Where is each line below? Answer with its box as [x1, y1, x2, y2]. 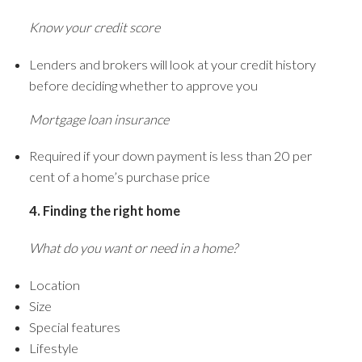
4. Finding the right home [28, 203, 180, 219]
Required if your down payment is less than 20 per [28, 148, 312, 164]
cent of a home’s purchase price [28, 169, 210, 185]
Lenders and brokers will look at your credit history [28, 56, 316, 72]
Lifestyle [28, 339, 78, 356]
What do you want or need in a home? [28, 240, 238, 256]
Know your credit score [28, 19, 160, 35]
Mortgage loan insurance [28, 111, 169, 127]
